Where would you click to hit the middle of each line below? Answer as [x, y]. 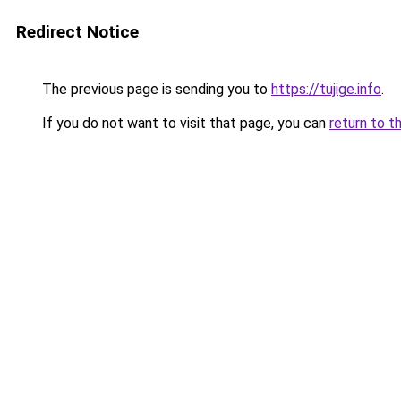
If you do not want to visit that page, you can [184, 123]
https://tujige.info [326, 89]
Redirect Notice [77, 32]
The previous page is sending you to [155, 89]
